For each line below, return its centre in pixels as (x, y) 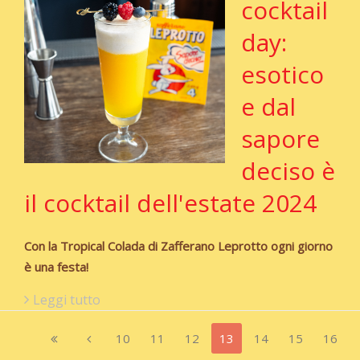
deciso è (288, 171)
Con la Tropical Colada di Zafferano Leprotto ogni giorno (178, 246)
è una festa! (56, 267)
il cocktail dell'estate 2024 (170, 203)
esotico (282, 75)
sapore (280, 139)
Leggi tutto (67, 300)
